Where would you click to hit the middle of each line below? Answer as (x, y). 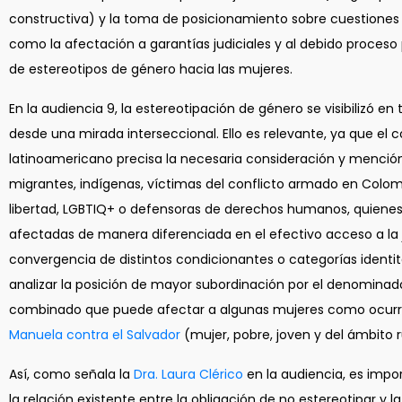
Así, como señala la (70, 374)
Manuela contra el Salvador (96, 335)
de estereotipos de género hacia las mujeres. (151, 69)
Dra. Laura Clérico (188, 374)
